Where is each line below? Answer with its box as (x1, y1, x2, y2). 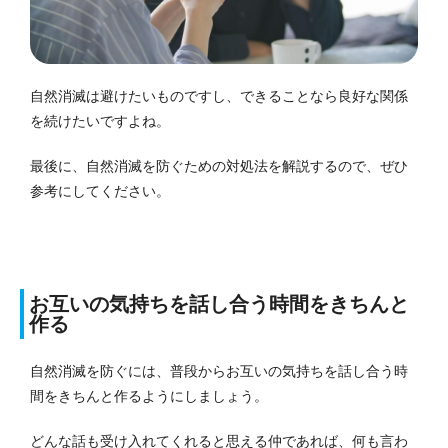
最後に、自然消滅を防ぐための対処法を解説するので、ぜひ (30, 158, 408, 175)
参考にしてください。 (30, 183, 170, 200)
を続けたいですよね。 (30, 113, 170, 130)
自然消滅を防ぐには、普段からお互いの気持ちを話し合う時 (30, 363, 408, 380)
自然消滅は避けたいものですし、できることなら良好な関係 (30, 88, 408, 105)
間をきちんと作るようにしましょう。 (30, 388, 268, 405)
